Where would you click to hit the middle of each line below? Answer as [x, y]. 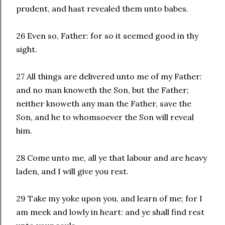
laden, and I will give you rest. [72, 171]
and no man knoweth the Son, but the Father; [102, 90]
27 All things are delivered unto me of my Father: [109, 76]
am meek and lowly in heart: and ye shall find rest [110, 212]
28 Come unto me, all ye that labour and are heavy [111, 158]
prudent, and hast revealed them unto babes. [102, 9]
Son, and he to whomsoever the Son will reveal [105, 117]
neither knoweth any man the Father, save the [104, 103]
